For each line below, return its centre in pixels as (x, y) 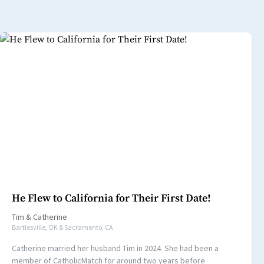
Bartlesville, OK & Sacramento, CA (62, 227)
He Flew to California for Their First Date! (111, 199)
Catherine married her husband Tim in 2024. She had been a (115, 248)
